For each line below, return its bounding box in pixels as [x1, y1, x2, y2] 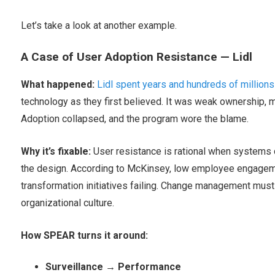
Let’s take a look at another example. [20, 20, 177, 32]
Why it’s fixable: [20, 145, 93, 158]
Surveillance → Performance [45, 261, 181, 273]
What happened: [20, 79, 95, 91]
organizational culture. [20, 197, 114, 209]
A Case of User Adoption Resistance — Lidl [20, 50, 252, 64]
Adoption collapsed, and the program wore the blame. [20, 113, 249, 125]
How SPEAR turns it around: [20, 230, 148, 242]
